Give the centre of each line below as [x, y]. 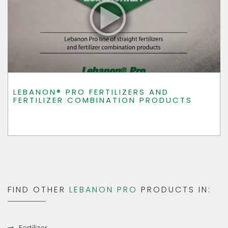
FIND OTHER [38, 190]
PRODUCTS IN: [174, 190]
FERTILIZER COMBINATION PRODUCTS [103, 100]
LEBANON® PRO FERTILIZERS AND [91, 92]
